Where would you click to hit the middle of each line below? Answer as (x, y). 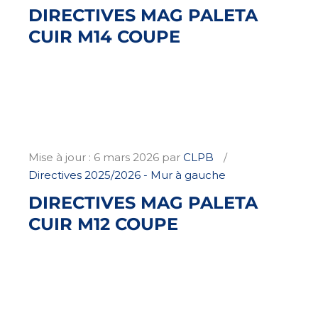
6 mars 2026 (126, 158)
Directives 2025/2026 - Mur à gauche (127, 175)
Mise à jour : (61, 158)
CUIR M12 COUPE (103, 224)
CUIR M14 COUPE (104, 37)
